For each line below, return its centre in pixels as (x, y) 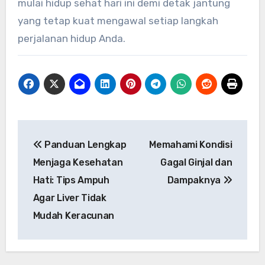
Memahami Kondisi (191, 144)
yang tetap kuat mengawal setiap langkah (118, 20)
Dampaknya (195, 180)
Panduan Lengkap (84, 144)
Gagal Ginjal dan (196, 162)
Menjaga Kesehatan (78, 162)
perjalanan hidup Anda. (71, 38)
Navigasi (56, 131)
